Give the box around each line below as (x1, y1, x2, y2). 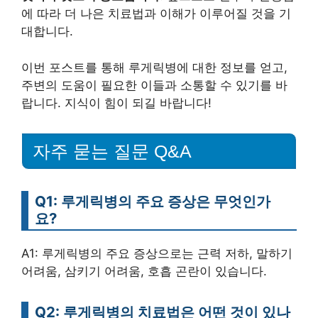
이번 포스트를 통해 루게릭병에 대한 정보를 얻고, (21, 60, 287, 75)
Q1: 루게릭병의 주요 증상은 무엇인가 (35, 192, 270, 210)
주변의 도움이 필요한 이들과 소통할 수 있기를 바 (21, 77, 287, 92)
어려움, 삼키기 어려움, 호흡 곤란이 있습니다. (21, 263, 267, 278)
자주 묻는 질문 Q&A (33, 141, 192, 161)
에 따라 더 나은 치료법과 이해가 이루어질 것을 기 (21, 6, 291, 21)
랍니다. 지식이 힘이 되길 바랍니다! (21, 95, 212, 110)
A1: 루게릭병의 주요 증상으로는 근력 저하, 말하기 (21, 246, 292, 261)
